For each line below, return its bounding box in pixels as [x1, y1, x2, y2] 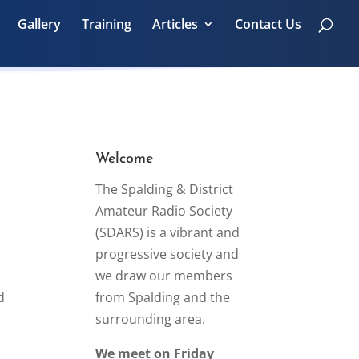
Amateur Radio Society [95, 202, 233, 220]
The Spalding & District [95, 180, 234, 198]
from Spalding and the [95, 288, 231, 306]
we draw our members [95, 267, 233, 284]
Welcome [95, 151, 154, 167]
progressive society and [95, 245, 240, 263]
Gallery [18, 15, 61, 33]
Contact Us [235, 15, 301, 33]
